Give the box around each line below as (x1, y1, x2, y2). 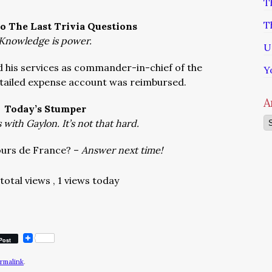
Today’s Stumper (4, 103, 86, 115)
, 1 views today (52, 174, 119, 186)
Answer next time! (81, 144, 163, 156)
